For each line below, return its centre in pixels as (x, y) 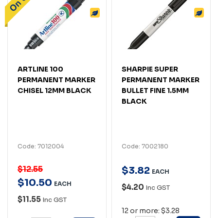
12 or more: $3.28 (151, 210)
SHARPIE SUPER (150, 69)
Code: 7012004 (41, 146)
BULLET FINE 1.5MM (155, 90)
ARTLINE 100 (40, 69)
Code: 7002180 (145, 146)
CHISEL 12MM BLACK (54, 90)
